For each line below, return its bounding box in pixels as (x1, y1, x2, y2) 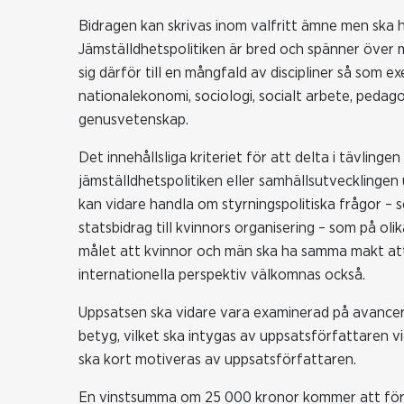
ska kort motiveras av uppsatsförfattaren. (78, 352, 356, 368)
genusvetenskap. (78, 112, 188, 128)
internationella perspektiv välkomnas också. (78, 267, 365, 283)
